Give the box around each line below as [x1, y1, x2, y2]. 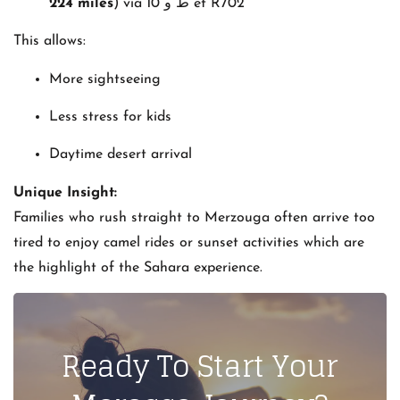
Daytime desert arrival [49, 147, 192, 162]
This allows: [13, 34, 86, 49]
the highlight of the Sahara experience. [13, 260, 262, 275]
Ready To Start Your [62, 340, 338, 393]
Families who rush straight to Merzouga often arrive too [13, 210, 375, 225]
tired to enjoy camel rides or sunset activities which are [13, 235, 364, 250]
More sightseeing [49, 71, 161, 87]
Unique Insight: [13, 185, 117, 200]
